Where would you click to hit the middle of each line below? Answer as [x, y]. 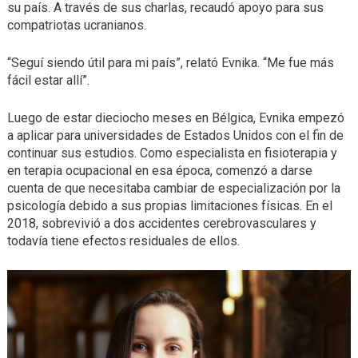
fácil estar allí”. [48, 80]
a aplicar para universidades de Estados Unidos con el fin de [175, 135]
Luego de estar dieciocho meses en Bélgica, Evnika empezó [175, 117]
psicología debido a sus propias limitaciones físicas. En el [169, 205]
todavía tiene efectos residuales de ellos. [123, 241]
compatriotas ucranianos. [76, 25]
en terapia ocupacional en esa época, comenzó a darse [159, 170]
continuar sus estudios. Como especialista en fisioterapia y [172, 153]
